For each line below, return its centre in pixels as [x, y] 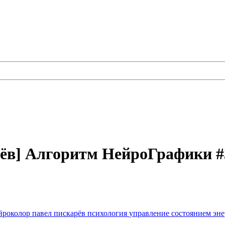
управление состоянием [171, 213]
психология [108, 213]
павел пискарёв [60, 213]
